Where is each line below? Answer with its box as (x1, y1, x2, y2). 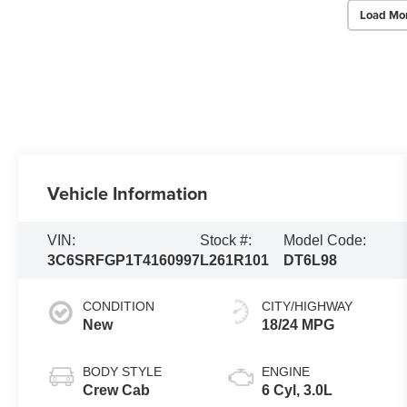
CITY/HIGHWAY (262, 299, 353, 314)
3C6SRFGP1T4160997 (47, 252, 201, 268)
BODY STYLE (83, 364, 163, 380)
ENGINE (262, 364, 311, 380)
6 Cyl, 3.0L (262, 382, 333, 399)
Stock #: (200, 232, 253, 248)
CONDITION (83, 299, 155, 314)
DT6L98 (283, 252, 338, 268)
